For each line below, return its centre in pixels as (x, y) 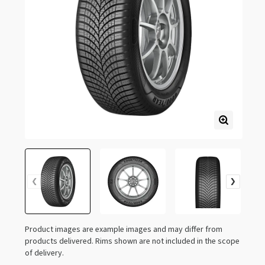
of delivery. (44, 253)
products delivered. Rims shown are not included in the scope (132, 241)
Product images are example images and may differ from (124, 230)
